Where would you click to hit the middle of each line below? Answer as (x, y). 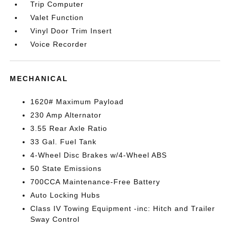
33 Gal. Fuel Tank (64, 142)
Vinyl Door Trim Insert (71, 31)
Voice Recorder (59, 44)
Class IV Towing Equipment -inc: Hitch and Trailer (123, 208)
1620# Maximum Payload (77, 102)
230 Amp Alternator (66, 115)
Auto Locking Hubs (65, 195)
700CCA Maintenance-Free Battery (95, 182)
